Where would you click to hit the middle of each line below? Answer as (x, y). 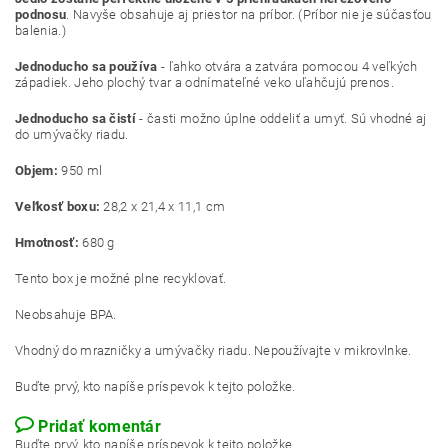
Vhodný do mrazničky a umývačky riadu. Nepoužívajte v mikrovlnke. (213, 350)
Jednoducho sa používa (86, 66)
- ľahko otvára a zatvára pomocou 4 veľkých (287, 66)
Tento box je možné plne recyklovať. (121, 278)
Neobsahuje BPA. (66, 314)
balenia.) (40, 30)
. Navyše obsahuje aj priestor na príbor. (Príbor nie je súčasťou (249, 14)
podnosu (41, 14)
